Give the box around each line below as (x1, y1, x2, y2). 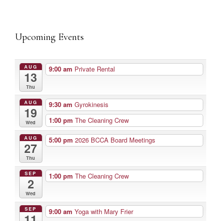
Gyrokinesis (74, 100, 109, 110)
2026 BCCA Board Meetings (74, 135, 155, 145)
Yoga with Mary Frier (74, 206, 133, 216)
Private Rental (74, 64, 115, 74)
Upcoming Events (15, 31, 84, 43)
